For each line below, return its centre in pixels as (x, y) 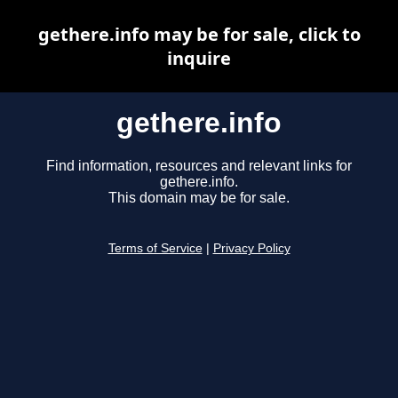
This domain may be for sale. (199, 198)
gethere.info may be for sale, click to (199, 34)
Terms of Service (155, 249)
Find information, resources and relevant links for (199, 166)
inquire (199, 58)
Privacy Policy (251, 249)
